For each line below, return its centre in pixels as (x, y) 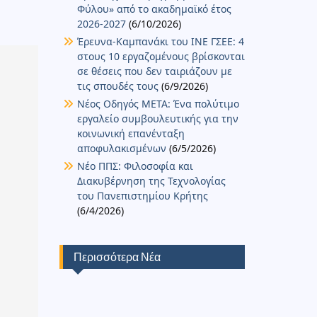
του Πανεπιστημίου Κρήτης (142, 195)
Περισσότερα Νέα (117, 257)
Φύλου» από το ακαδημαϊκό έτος (154, 8)
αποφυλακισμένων (121, 148)
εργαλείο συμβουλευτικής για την (157, 118)
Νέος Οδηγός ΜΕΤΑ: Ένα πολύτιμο (158, 103)
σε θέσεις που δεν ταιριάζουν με (154, 71)
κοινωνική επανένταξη (131, 133)
